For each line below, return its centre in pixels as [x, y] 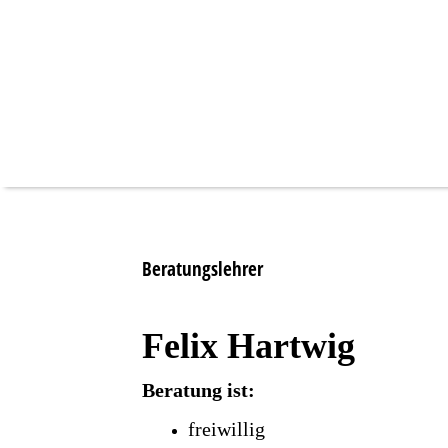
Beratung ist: [198, 389]
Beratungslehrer [202, 269]
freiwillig [226, 428]
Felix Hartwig [248, 346]
